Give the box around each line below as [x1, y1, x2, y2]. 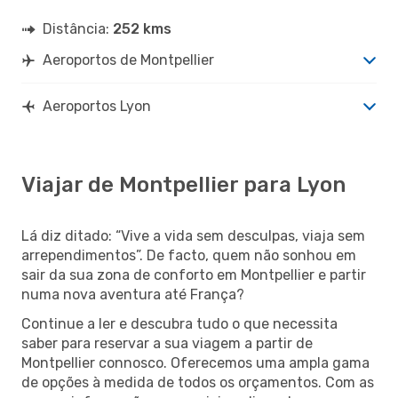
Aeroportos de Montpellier [43, 51, 214, 68]
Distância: [43, 20, 113, 37]
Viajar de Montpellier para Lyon [21, 171, 346, 197]
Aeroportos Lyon [43, 97, 151, 115]
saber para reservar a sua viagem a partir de [21, 334, 313, 352]
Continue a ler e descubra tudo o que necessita [21, 314, 338, 332]
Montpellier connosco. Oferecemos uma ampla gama [21, 354, 370, 371]
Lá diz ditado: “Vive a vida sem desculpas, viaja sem [21, 227, 365, 244]
